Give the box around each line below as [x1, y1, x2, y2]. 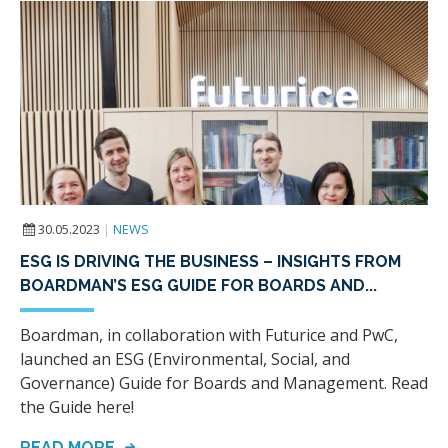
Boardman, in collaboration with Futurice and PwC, [20, 323, 398, 346]
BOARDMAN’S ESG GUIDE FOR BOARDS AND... [20, 275, 377, 295]
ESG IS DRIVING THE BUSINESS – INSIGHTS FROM [20, 251, 401, 271]
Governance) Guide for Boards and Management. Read [20, 371, 428, 394]
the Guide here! [20, 395, 134, 418]
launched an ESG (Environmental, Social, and [20, 347, 350, 370]
